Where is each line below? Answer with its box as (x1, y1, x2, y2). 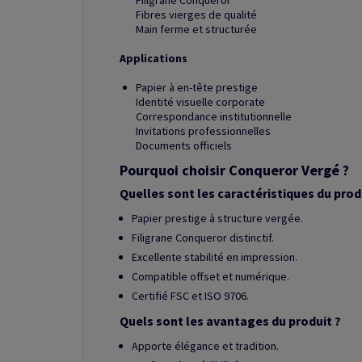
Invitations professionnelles (136, 124, 271, 138)
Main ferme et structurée (136, 22, 257, 36)
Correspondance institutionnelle (136, 109, 292, 124)
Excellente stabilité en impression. (132, 250, 297, 264)
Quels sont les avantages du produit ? (120, 313, 341, 329)
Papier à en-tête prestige (136, 80, 258, 95)
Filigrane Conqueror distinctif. (132, 230, 274, 245)
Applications (120, 51, 187, 65)
